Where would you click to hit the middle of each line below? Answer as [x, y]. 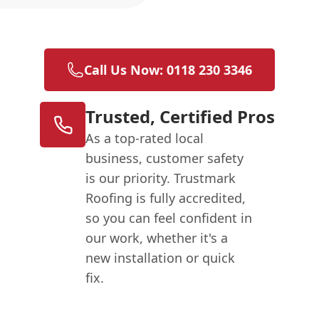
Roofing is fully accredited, [166, 198]
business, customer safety [165, 158]
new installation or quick [161, 258]
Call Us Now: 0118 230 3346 [168, 70]
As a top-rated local [145, 138]
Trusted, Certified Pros [181, 117]
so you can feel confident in [169, 218]
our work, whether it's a [157, 238]
